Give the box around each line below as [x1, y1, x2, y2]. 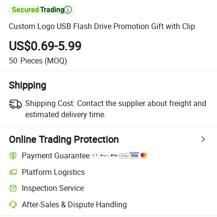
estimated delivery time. [25, 108, 106, 120]
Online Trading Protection [9, 132, 119, 146]
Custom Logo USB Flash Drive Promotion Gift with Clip [9, 21, 196, 32]
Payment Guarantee [22, 150, 90, 161]
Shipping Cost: [25, 97, 75, 108]
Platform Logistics [22, 166, 85, 177]
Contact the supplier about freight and [77, 97, 206, 108]
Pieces [20, 55, 43, 66]
